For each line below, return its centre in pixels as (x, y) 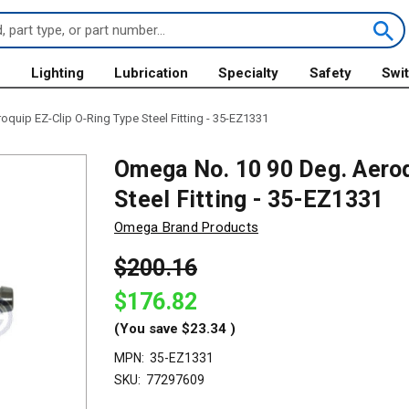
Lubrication (152, 73)
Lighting (57, 73)
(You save (146, 328)
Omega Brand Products (186, 227)
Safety (330, 73)
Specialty (249, 73)
